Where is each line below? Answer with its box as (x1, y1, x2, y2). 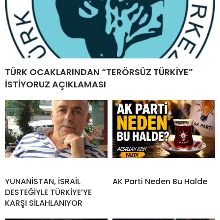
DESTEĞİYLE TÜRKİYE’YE (5, 187, 92, 198)
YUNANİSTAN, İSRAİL (5, 176, 81, 188)
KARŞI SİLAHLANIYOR (5, 197, 82, 209)
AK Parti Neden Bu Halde (112, 176, 207, 188)
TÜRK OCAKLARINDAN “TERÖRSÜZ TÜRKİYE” (5, 66, 193, 79)
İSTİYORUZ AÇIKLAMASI (5, 78, 106, 91)
